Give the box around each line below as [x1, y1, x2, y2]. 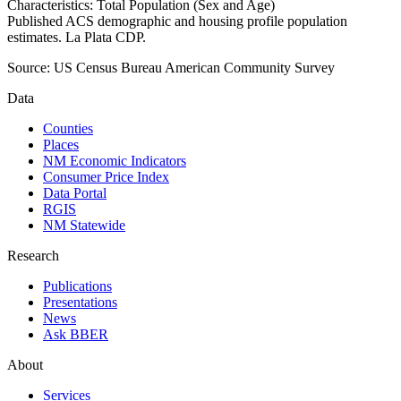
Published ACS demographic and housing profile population [7, 13, 347, 30]
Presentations [43, 294, 117, 311]
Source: [7, 60, 50, 76]
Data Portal [43, 185, 107, 201]
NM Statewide [43, 218, 125, 234]
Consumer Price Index [43, 169, 169, 185]
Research [7, 248, 59, 264]
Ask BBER [43, 327, 108, 343]
